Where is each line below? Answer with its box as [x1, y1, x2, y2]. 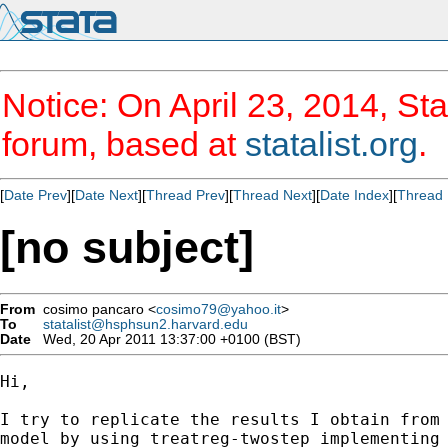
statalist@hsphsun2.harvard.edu [43, 316, 248, 332]
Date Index [320, 187, 389, 203]
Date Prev [4, 187, 67, 203]
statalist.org [245, 125, 418, 163]
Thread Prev [146, 187, 225, 203]
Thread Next [233, 187, 312, 203]
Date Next [75, 187, 138, 203]
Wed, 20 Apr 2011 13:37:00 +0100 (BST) [35, 331, 301, 347]
